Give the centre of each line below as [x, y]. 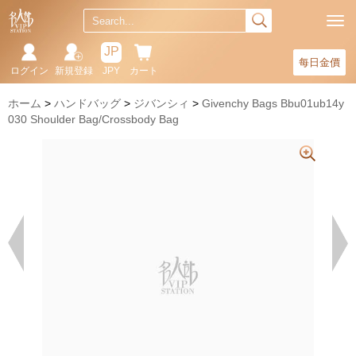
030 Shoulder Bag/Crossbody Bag [93, 119]
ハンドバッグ [87, 103]
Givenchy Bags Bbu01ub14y [273, 103]
